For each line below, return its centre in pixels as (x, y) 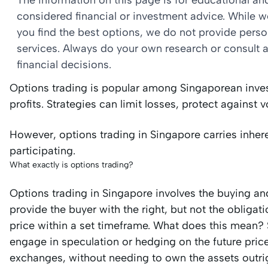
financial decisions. (64, 65)
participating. (42, 151)
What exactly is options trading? (71, 165)
